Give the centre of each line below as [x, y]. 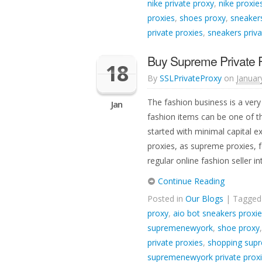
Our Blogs [204, 199]
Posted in [166, 199]
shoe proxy [239, 228]
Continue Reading [190, 181]
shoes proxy [203, 18]
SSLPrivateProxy [191, 78]
